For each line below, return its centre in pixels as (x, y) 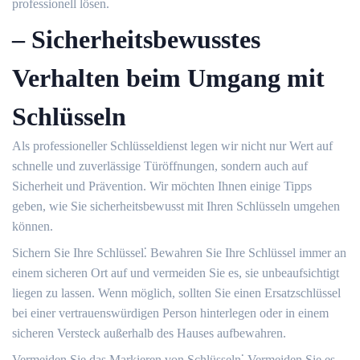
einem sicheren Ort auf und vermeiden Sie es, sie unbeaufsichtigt (176, 273)
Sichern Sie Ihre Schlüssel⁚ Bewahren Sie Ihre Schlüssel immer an (179, 253)
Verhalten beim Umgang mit (168, 78)
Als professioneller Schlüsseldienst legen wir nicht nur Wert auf (172, 146)
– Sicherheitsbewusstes (136, 39)
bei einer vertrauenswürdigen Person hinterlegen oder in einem (170, 313)
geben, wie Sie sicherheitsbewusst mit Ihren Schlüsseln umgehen (176, 206)
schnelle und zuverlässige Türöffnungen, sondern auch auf (160, 166)
